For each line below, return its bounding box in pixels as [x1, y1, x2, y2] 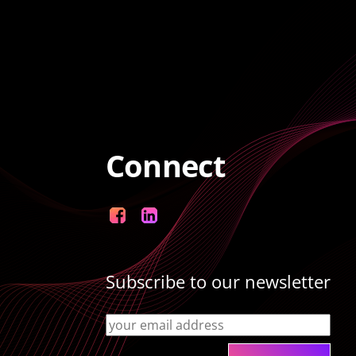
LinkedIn [137, 215, 188, 233]
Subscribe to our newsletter [105, 269, 331, 294]
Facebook [104, 215, 162, 233]
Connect [105, 145, 226, 187]
